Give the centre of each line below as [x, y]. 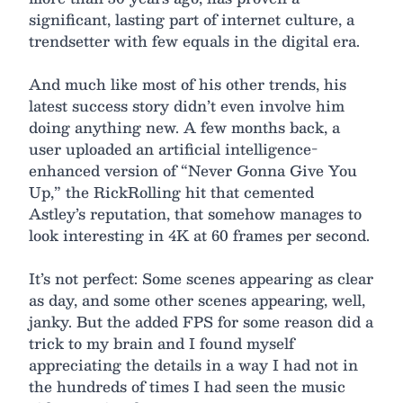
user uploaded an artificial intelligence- [173, 149]
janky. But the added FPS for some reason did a [201, 322]
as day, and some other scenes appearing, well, [197, 300]
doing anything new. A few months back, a [184, 127]
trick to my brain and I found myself [161, 343]
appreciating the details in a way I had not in [193, 365]
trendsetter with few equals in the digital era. [194, 41]
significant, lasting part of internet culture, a [192, 19]
